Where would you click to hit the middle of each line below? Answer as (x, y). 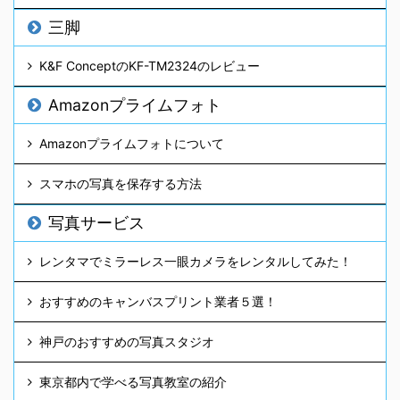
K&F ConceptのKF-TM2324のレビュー (150, 66)
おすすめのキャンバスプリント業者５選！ (158, 302)
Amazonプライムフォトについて (132, 144)
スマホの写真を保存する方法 (121, 184)
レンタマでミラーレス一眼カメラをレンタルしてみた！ (196, 262)
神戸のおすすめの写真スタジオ (127, 342)
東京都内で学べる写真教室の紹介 (133, 382)
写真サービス (96, 223)
